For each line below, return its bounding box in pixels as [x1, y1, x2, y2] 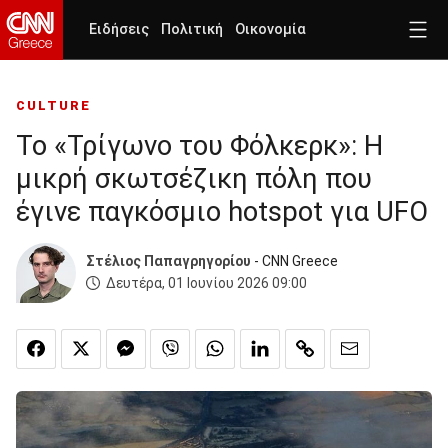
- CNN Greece [251, 253, 338, 270]
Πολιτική [161, 21, 223, 38]
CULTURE [16, 98, 91, 114]
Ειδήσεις [89, 21, 149, 38]
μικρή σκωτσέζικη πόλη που [16, 162, 372, 196]
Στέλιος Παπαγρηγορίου [86, 253, 251, 270]
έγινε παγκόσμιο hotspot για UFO [16, 195, 428, 229]
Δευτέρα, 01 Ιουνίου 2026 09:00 [106, 275, 307, 292]
